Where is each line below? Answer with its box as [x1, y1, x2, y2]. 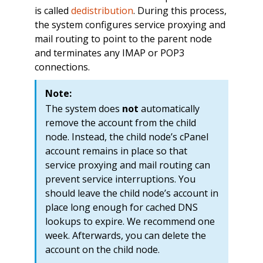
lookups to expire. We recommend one [45, 215, 215, 228]
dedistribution [70, 4, 133, 18]
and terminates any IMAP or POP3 [34, 46, 184, 60]
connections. [34, 60, 90, 74]
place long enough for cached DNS [45, 201, 198, 214]
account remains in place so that [45, 144, 187, 158]
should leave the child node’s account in [45, 187, 218, 200]
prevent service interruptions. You [45, 173, 195, 186]
